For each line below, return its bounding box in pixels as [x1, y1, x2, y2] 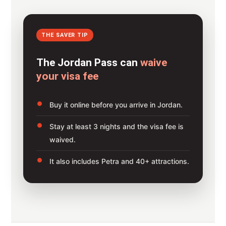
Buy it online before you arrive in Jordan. [49, 100, 183, 109]
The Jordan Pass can [36, 56, 141, 69]
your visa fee [36, 70, 99, 82]
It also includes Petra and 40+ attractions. [49, 156, 190, 165]
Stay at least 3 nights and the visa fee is [49, 122, 184, 131]
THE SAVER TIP [41, 31, 88, 38]
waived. [49, 135, 76, 144]
